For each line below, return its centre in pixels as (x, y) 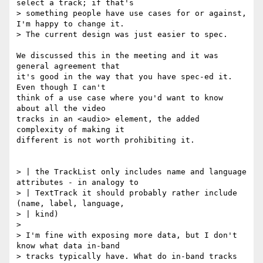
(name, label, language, (70, 204)
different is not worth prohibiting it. (106, 140)
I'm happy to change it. (70, 24)
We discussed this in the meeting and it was (117, 56)
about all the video (61, 109)
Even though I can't (61, 87)
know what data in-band (68, 246)
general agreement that (68, 66)
